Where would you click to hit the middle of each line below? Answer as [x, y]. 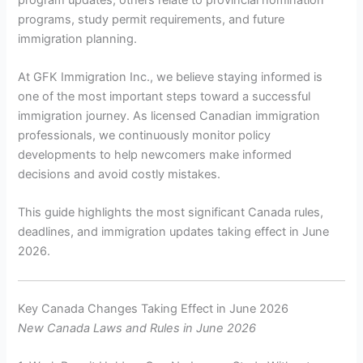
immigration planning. [78, 38]
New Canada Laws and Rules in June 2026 [137, 328]
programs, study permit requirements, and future [152, 19]
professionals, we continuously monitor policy [145, 136]
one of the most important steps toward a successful [164, 97]
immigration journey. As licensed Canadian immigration [169, 116]
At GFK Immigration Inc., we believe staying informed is [171, 77]
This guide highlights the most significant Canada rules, [171, 213]
